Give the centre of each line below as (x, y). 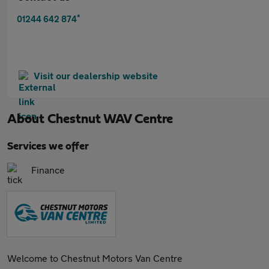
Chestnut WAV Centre (110, 119)
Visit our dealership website (96, 75)
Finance (48, 170)
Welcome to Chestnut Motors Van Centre (95, 258)
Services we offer (48, 147)
